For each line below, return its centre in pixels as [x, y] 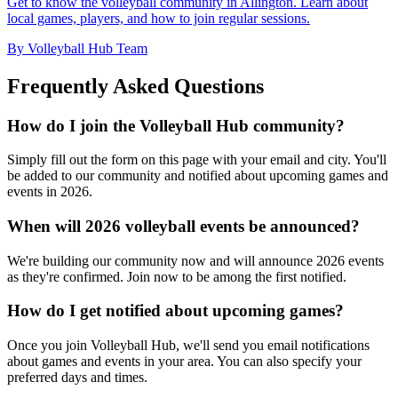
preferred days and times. [77, 378]
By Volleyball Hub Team [77, 48]
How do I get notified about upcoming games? [175, 311]
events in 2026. [50, 192]
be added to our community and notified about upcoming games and [198, 176]
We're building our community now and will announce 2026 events [195, 260]
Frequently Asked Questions [135, 86]
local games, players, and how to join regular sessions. [159, 18]
